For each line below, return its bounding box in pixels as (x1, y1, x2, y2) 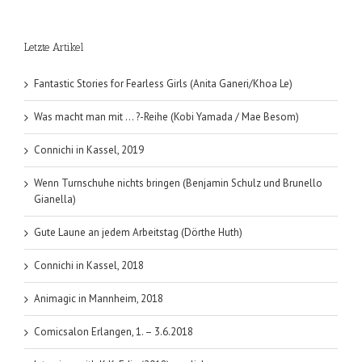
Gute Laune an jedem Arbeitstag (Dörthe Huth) (34, 225, 242, 240)
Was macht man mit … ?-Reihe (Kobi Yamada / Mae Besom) (34, 110, 299, 124)
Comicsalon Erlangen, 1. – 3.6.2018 (34, 325, 193, 339)
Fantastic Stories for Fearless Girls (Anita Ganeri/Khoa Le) (34, 77, 293, 91)
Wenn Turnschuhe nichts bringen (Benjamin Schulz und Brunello (34, 176, 322, 191)
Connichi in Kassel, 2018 (34, 259, 144, 273)
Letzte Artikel (24, 41, 83, 54)
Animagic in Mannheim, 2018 (34, 292, 163, 306)
